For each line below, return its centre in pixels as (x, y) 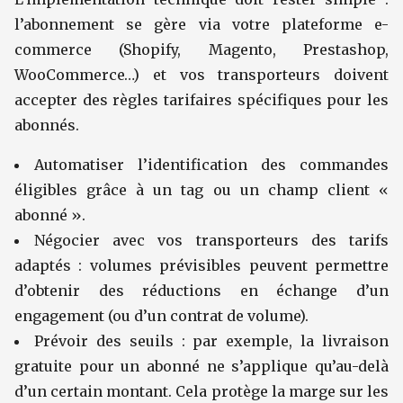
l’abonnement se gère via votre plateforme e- (201, 24)
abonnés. (47, 125)
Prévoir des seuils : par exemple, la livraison (211, 341)
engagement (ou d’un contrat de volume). (161, 316)
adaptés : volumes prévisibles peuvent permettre (201, 265)
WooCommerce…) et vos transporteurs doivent (201, 75)
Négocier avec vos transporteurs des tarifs (211, 240)
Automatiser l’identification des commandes (211, 165)
